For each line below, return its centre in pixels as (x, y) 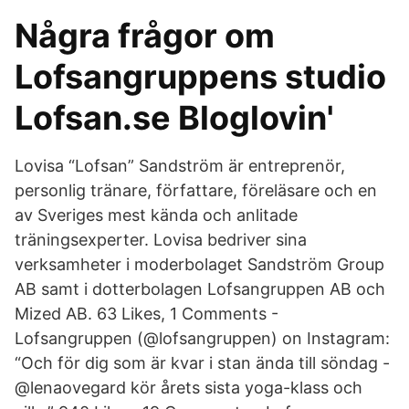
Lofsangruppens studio (200, 77)
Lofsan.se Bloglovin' (174, 118)
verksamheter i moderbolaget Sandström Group (199, 264)
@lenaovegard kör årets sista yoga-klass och (189, 388)
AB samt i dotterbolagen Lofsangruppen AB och (200, 289)
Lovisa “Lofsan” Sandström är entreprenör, (180, 166)
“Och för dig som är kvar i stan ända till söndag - (202, 363)
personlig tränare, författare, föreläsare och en (196, 190)
